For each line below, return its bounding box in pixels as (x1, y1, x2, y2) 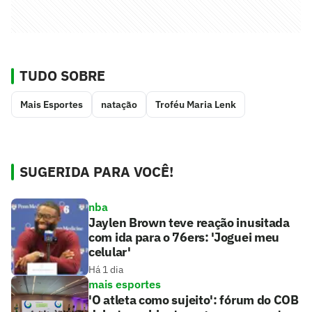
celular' (88, 243, 131, 260)
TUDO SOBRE (19, 65, 105, 85)
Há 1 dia (88, 263, 123, 276)
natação (101, 97, 137, 111)
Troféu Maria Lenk (155, 97, 236, 111)
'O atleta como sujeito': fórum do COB (88, 291, 299, 308)
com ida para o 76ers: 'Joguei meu (88, 228, 280, 245)
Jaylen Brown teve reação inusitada (88, 214, 290, 231)
